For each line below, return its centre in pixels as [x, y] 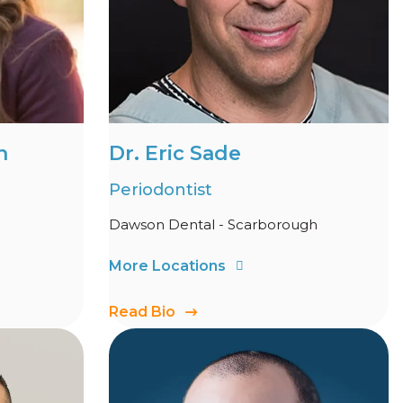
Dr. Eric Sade [175, 153]
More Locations [167, 266]
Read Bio [142, 311]
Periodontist [161, 190]
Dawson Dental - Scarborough [213, 224]
